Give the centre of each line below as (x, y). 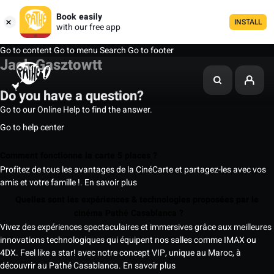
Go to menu (75, 50)
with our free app (88, 27)
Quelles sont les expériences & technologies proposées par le (137, 200)
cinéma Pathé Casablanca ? (130, 213)
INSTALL (248, 22)
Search (113, 50)
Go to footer (151, 50)
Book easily (79, 17)
